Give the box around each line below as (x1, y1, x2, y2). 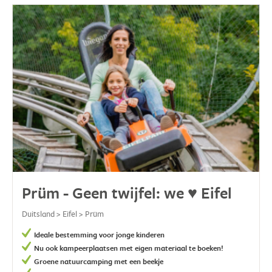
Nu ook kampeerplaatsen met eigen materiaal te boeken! (34, 242, 223, 253)
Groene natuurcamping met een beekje (34, 256, 163, 267)
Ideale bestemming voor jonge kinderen (34, 229, 165, 240)
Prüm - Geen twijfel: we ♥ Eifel (22, 182, 232, 203)
